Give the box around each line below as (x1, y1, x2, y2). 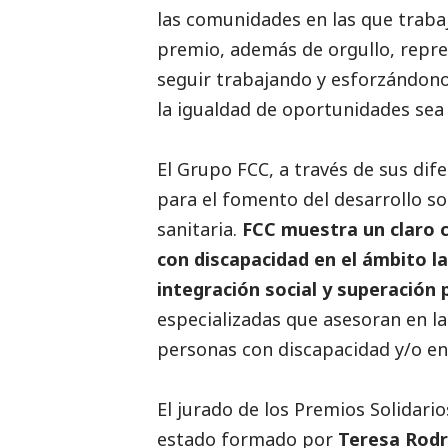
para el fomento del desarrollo (157, 186, 427, 211)
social (265, 276, 317, 301)
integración (157, 276, 265, 301)
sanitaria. (157, 216, 242, 241)
